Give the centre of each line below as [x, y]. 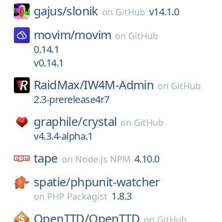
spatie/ [52, 182]
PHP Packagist [77, 196]
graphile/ [58, 121]
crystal [99, 121]
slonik [82, 11]
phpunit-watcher [115, 182]
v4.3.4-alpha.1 [63, 136]
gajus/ [50, 11]
